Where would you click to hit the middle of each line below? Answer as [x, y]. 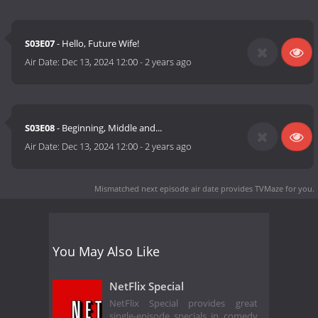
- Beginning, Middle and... [109, 128]
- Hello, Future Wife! [97, 44]
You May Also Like [106, 251]
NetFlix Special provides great [183, 304]
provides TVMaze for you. [267, 188]
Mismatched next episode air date [157, 188]
